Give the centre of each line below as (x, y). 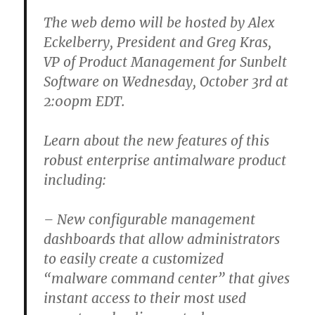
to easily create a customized (134, 259)
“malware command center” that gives (167, 278)
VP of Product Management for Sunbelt (166, 62)
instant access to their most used (145, 298)
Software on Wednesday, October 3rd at (166, 82)
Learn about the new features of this (157, 141)
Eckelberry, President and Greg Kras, (158, 42)
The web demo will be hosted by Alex (159, 22)
